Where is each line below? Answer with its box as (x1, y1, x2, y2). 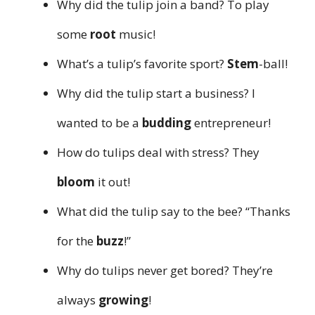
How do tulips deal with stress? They (57, 144, 259, 161)
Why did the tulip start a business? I (57, 85, 255, 102)
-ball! (259, 56, 288, 72)
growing (98, 292, 148, 309)
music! (116, 26, 155, 43)
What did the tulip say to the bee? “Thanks (57, 203, 290, 220)
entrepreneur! (191, 115, 271, 131)
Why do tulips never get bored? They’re (57, 262, 273, 279)
